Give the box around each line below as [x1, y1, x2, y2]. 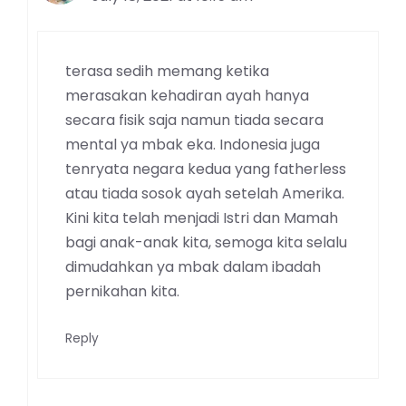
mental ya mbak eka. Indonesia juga [65, 134, 320, 156]
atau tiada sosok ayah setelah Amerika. [65, 183, 344, 205]
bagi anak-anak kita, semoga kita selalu [65, 232, 347, 254]
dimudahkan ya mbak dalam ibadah [65, 256, 321, 278]
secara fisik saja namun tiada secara [65, 110, 324, 131]
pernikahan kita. [65, 281, 179, 303]
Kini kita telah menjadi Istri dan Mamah [65, 208, 338, 229]
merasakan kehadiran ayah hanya [65, 85, 309, 107]
